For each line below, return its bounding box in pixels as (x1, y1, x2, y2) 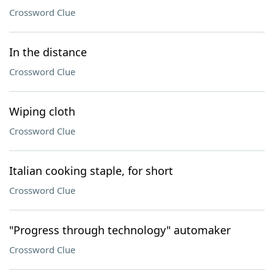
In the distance (9, 45, 87, 59)
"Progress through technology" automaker (9, 223, 231, 237)
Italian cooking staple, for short (9, 163, 173, 178)
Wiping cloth (9, 104, 75, 119)
